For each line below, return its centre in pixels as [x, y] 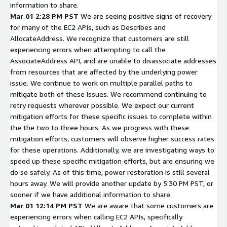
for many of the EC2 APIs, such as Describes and [88, 27]
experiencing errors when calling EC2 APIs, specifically [96, 216]
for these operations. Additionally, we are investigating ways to [112, 149]
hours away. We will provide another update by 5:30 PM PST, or [112, 183]
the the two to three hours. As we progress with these [100, 127]
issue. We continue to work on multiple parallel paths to [101, 83]
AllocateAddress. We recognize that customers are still [100, 38]
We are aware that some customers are [149, 205]
